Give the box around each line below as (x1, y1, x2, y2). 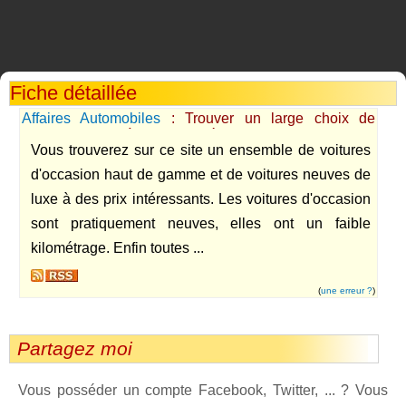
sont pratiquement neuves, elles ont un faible (31, 216, 371, 231)
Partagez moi (17, 338, 132, 359)
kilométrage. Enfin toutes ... (31, 240, 204, 256)
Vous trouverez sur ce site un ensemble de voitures (31, 142, 371, 158)
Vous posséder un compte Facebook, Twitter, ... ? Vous (18, 382, 388, 398)
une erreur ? (321, 285, 372, 295)
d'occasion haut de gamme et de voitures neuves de (31, 167, 371, 182)
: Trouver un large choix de (160, 111, 376, 126)
